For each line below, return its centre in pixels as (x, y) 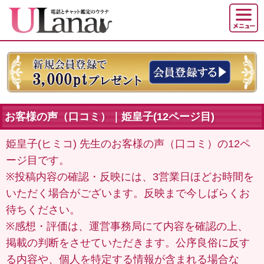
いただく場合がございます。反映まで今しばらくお (128, 193)
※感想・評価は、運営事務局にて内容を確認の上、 (127, 226)
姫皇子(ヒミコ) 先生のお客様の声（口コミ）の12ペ (128, 143)
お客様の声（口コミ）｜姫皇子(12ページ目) (109, 116)
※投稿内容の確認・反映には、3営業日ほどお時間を (130, 176)
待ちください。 (43, 209)
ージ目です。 (38, 160)
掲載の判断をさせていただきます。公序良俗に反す (128, 242)
